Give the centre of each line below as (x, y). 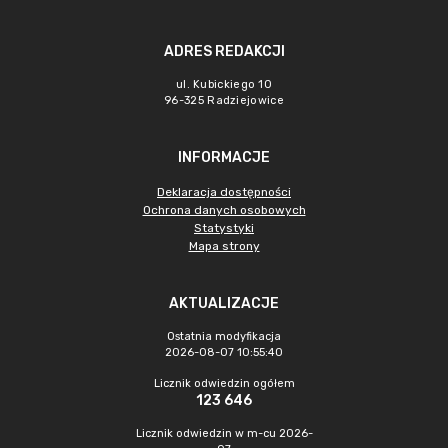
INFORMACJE (224, 157)
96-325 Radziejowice (224, 100)
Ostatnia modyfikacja (224, 336)
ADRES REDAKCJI (224, 51)
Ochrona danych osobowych (224, 210)
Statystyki (224, 228)
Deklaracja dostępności (224, 192)
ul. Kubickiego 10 (224, 84)
